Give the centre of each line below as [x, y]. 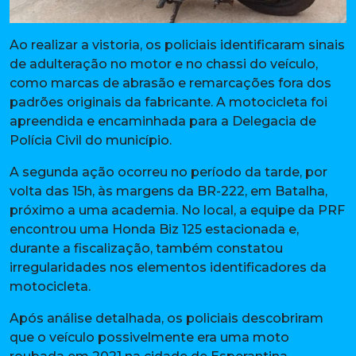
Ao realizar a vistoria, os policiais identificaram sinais [177, 44]
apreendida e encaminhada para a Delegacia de [163, 121]
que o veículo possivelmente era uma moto [149, 337]
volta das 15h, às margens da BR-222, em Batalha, [168, 191]
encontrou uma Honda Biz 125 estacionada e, [154, 229]
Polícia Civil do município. [91, 140]
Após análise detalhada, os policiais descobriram [166, 318]
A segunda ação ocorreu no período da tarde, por [168, 172]
